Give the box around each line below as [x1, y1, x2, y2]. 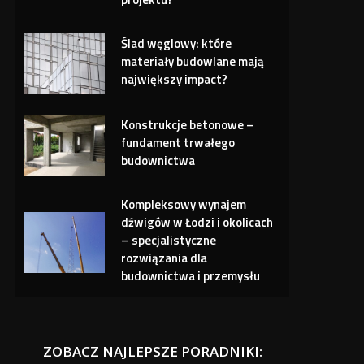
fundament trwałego [121, 133, 236, 153]
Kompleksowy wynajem [121, 195, 247, 214]
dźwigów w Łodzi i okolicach [121, 213, 274, 232]
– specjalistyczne [121, 231, 217, 250]
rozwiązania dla [121, 249, 208, 268]
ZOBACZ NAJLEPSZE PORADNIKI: [42, 342, 262, 362]
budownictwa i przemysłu [121, 266, 261, 286]
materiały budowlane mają [121, 52, 265, 71]
